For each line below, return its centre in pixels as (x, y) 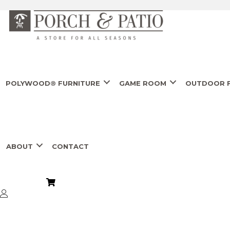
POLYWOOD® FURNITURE (53, 83)
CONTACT (70, 146)
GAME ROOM (143, 83)
